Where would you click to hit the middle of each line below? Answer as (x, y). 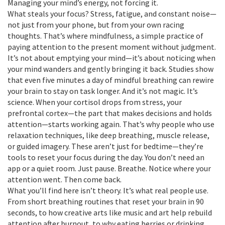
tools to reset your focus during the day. (75, 157)
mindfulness (111, 36)
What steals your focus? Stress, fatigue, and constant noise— (112, 14)
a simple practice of (170, 36)
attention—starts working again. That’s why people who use (111, 124)
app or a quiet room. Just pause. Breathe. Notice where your (109, 168)
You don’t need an (174, 157)
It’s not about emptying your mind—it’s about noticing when (111, 58)
